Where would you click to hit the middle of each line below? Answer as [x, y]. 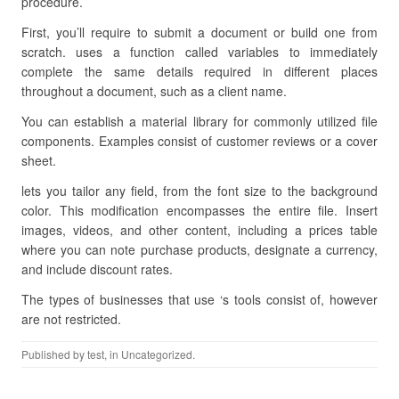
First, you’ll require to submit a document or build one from [199, 32]
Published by [54, 354]
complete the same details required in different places [199, 71]
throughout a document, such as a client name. [154, 91]
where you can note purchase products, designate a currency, [199, 249]
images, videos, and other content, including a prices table [199, 230]
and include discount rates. [97, 269]
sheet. [39, 160]
